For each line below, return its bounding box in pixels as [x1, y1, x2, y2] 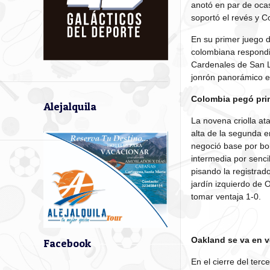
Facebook [43, 237, 91, 250]
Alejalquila [43, 100, 96, 113]
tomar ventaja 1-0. [191, 192, 262, 202]
